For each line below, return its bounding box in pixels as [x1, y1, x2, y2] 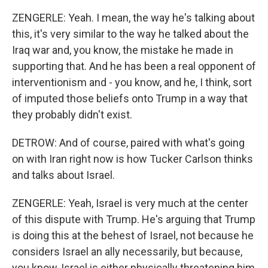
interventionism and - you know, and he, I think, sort [12, 76, 252, 89]
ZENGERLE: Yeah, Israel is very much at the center [12, 197, 248, 209]
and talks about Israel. [12, 169, 115, 181]
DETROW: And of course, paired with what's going [12, 136, 245, 149]
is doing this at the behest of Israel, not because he [12, 229, 254, 242]
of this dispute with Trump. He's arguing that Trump [12, 213, 255, 226]
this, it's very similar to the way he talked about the [12, 28, 249, 40]
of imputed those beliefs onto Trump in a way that [12, 92, 248, 105]
